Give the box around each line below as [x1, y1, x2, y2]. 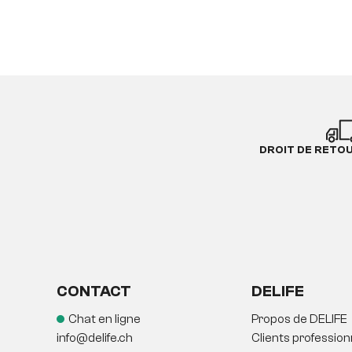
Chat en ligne [68, 311, 141, 326]
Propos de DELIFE [251, 311, 347, 326]
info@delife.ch [57, 330, 133, 345]
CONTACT [57, 281, 131, 300]
